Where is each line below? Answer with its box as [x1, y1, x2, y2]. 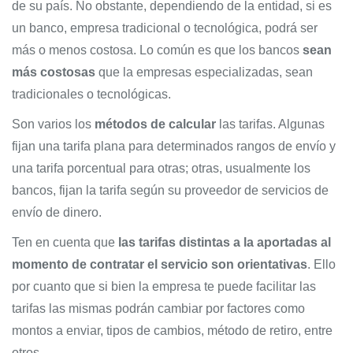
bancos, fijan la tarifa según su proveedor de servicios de [12, 184, 329, 197]
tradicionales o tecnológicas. [12, 87, 171, 101]
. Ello [307, 258, 336, 271]
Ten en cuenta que [12, 236, 115, 249]
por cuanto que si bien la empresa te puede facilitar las [12, 280, 316, 293]
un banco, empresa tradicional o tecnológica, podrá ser [12, 21, 318, 35]
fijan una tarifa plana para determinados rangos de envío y [12, 139, 336, 153]
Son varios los [12, 117, 91, 131]
